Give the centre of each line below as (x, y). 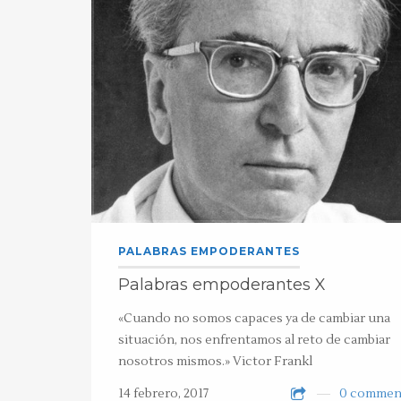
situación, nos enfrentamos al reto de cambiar (254, 340)
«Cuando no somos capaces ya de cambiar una (254, 319)
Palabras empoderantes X (222, 285)
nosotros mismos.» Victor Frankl (215, 362)
